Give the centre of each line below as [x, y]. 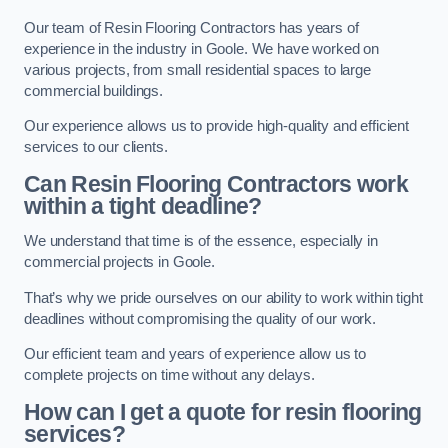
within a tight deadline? [143, 205]
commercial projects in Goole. [119, 262]
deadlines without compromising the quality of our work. [200, 318]
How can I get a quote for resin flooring [223, 411]
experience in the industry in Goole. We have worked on [202, 48]
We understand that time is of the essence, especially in [201, 241]
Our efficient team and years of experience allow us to [195, 354]
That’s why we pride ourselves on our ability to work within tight [223, 297]
